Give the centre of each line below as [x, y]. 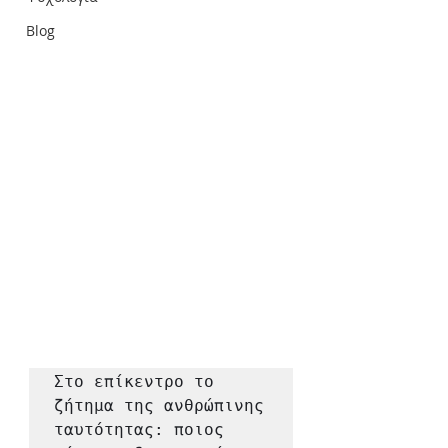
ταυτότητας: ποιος [139, 430]
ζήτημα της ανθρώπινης [159, 406]
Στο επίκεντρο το [134, 382]
